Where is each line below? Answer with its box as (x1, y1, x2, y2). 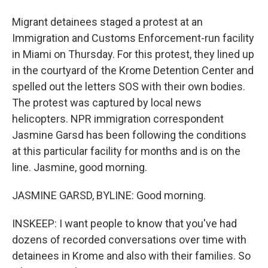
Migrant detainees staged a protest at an (12, 16, 203, 28)
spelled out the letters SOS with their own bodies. (12, 80, 245, 93)
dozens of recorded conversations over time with (12, 233, 246, 246)
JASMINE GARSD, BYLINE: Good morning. (12, 189, 206, 202)
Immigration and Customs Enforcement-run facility (12, 32, 254, 44)
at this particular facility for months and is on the (12, 145, 240, 157)
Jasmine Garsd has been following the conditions (12, 129, 246, 141)
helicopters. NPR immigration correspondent (12, 112, 224, 125)
